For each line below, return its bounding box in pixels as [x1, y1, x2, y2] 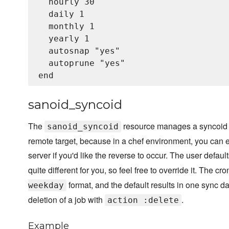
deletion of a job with [28, 194, 105, 206]
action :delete [107, 195, 179, 205]
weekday [28, 180, 64, 191]
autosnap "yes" [38, 46, 120, 56]
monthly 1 [38, 21, 95, 32]
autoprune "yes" [38, 58, 125, 68]
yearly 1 [38, 34, 89, 44]
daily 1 [38, 9, 84, 19]
